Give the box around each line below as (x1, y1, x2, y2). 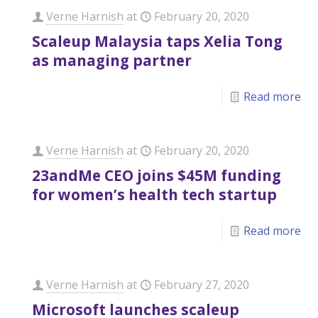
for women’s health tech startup (32, 185, 278, 204)
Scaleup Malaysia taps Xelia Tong (32, 31, 283, 51)
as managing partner (32, 50, 192, 70)
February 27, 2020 (154, 277, 250, 292)
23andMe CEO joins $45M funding (32, 165, 282, 185)
